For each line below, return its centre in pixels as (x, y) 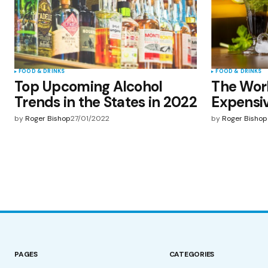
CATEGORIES (192, 255)
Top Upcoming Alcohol (89, 87)
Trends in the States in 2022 (106, 102)
